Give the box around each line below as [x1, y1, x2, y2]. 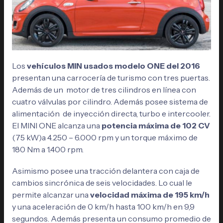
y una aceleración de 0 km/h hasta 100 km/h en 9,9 [11, 202, 195, 212]
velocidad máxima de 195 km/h [90, 190, 210, 200]
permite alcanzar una [11, 190, 90, 200]
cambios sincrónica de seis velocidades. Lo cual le [11, 178, 192, 188]
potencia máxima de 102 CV [100, 120, 210, 131]
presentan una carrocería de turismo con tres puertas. [11, 73, 210, 83]
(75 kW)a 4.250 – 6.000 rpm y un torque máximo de [11, 132, 198, 143]
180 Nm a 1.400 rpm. [11, 144, 85, 155]
